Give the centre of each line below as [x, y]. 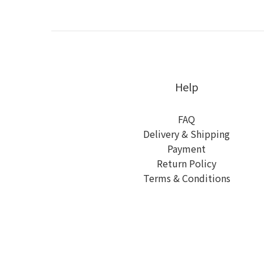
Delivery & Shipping [187, 133]
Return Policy [187, 163]
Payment [187, 148]
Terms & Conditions [187, 178]
